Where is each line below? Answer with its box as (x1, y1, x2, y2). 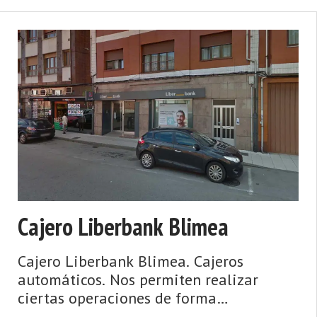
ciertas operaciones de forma (18, 287, 217, 308)
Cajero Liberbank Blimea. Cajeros (18, 250, 243, 271)
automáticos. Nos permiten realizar (18, 269, 258, 289)
